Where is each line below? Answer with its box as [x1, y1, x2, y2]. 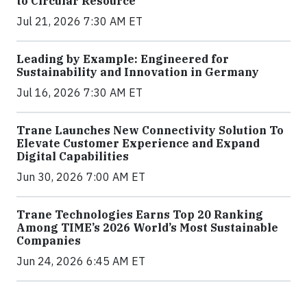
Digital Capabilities [16, 149, 129, 164]
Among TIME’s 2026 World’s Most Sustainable [16, 221, 278, 235]
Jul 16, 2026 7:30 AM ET [16, 86, 143, 100]
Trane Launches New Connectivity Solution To [16, 123, 284, 138]
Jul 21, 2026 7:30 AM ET [16, 14, 143, 29]
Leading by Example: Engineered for [16, 52, 229, 66]
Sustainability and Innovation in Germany [16, 65, 259, 79]
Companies [16, 234, 81, 248]
